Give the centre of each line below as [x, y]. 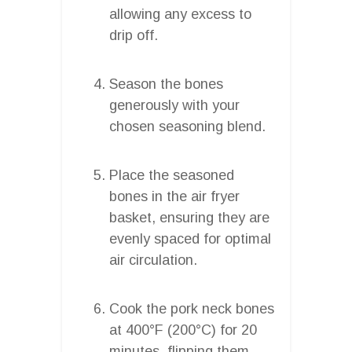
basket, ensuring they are [189, 217]
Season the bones [166, 84]
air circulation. [153, 260]
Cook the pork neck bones [192, 308]
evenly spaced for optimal [190, 238]
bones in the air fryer [174, 196]
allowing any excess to [180, 14]
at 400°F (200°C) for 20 [183, 330]
